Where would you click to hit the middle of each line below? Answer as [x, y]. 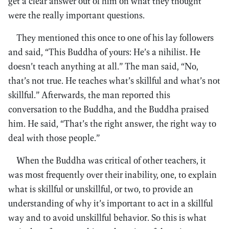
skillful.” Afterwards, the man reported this [89, 95]
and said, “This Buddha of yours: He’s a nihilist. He [104, 52]
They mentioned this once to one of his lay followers [115, 38]
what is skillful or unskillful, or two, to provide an [101, 189]
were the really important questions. [76, 15]
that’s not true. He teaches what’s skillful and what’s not [114, 81]
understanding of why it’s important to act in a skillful [111, 203]
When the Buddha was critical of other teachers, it [111, 160]
